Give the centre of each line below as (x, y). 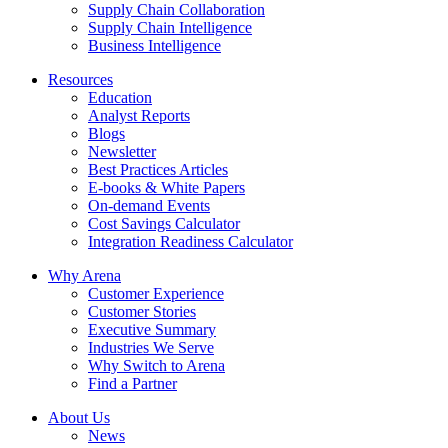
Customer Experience (156, 294)
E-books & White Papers (166, 188)
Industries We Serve (151, 348)
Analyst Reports (139, 116)
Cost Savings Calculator (164, 224)
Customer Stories (142, 312)
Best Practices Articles (158, 170)
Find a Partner (132, 384)
